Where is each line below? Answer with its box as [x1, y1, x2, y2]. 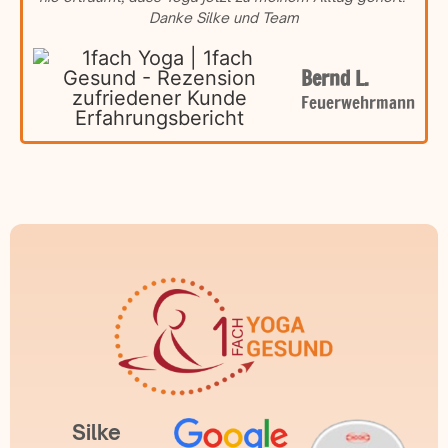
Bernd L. [301, 63, 369, 93]
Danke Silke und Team [149, 8, 299, 26]
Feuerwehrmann [301, 89, 415, 115]
